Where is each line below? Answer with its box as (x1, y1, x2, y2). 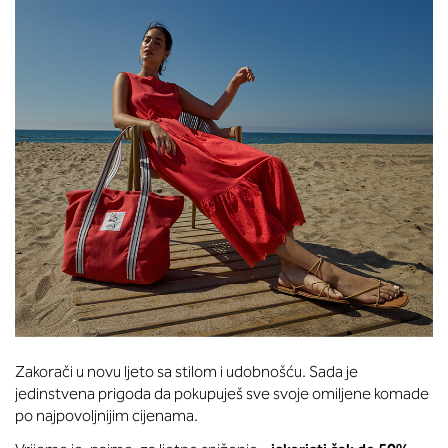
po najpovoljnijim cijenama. (15, 406, 198, 425)
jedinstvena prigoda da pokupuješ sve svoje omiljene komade (15, 384, 429, 403)
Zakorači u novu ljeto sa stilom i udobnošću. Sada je (15, 362, 358, 381)
